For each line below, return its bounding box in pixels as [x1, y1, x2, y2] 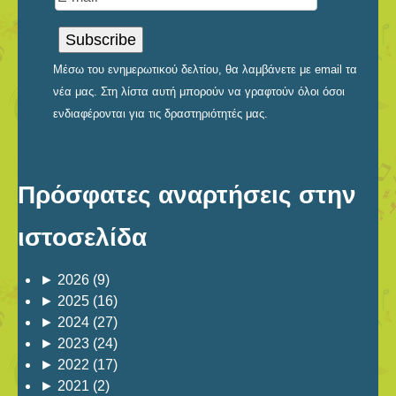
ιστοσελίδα [18, 224, 147, 252]
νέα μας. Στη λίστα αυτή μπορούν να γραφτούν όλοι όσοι [53, 85, 345, 99]
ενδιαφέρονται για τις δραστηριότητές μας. [53, 107, 268, 121]
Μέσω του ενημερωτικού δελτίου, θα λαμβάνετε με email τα [53, 63, 357, 77]
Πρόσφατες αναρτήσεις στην [18, 181, 356, 209]
